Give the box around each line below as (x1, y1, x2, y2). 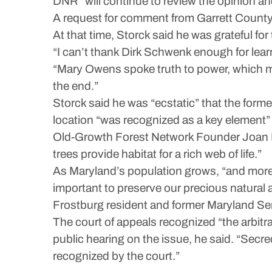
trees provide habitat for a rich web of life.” (53, 148, 262, 160)
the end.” (53, 80, 98, 92)
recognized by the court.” (53, 250, 180, 262)
